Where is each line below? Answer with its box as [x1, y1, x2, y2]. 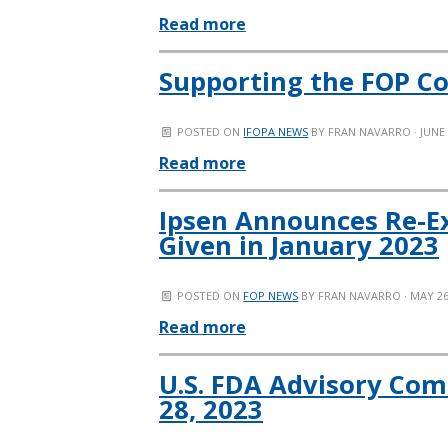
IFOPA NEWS [243, 124, 309, 139]
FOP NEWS [243, 288, 299, 303]
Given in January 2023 [159, 228, 439, 263]
